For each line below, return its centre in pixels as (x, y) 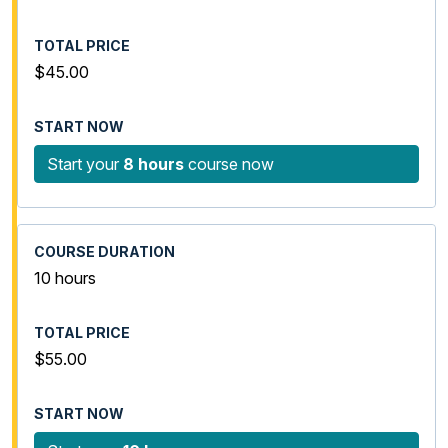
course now (229, 163)
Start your (85, 163)
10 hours (65, 277)
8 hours (153, 163)
